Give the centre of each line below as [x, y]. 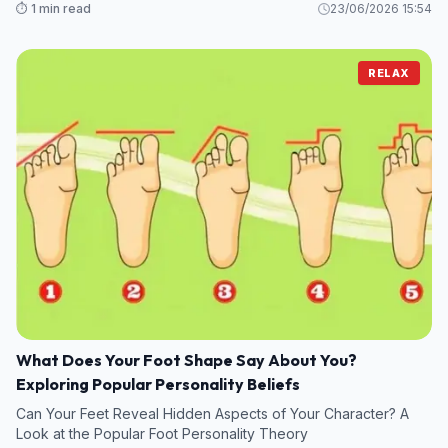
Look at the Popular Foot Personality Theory [162, 433]
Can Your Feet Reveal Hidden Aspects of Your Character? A [212, 413]
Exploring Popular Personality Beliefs [158, 383]
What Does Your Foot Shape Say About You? [186, 359]
